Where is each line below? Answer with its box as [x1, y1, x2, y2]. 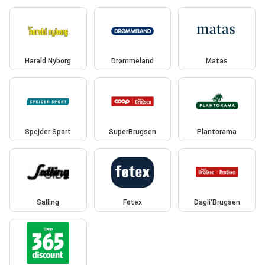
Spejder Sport [25, 127, 72, 136]
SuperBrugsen [108, 127, 156, 136]
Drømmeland [111, 57, 154, 66]
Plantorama [197, 127, 237, 136]
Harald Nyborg [25, 57, 72, 66]
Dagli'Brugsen [193, 198, 240, 207]
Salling [37, 198, 60, 207]
